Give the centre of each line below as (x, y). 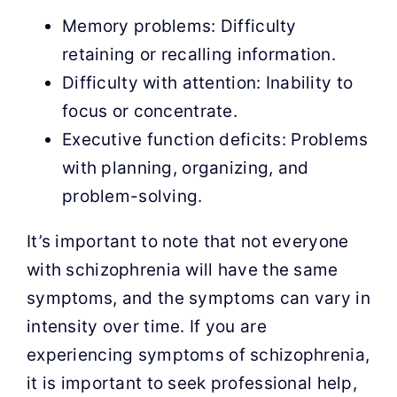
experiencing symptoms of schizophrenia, (198, 355)
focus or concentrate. (149, 111)
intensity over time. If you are (146, 327)
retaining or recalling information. (198, 54)
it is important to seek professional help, (191, 383)
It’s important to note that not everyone (187, 241)
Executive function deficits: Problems (215, 140)
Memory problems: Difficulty (179, 26)
